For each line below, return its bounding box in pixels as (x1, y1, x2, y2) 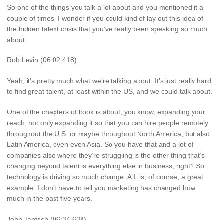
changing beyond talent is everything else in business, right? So (7, 162, 204, 170)
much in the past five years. (7, 194, 92, 203)
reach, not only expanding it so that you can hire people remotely (7, 119, 208, 127)
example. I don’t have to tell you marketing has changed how (7, 184, 195, 192)
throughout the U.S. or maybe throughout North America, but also (7, 130, 210, 138)
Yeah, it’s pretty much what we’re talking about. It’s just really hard (7, 77, 211, 85)
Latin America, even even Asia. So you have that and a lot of (7, 140, 193, 149)
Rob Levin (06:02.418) (7, 56, 77, 64)
